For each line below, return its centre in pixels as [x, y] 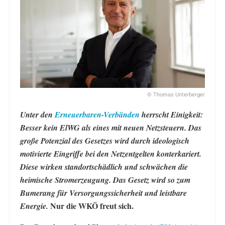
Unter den [37, 114]
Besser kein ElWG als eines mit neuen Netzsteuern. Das [111, 127]
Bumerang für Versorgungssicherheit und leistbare [103, 193]
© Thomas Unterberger [176, 94]
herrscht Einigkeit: [171, 114]
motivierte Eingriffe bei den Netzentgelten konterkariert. [111, 153]
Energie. [34, 206]
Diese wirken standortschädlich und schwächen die [104, 166]
